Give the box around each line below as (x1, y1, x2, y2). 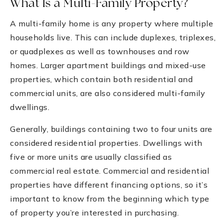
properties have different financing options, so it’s (10, 179, 208, 190)
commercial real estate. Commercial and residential (10, 165, 209, 176)
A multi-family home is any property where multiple (10, 18, 213, 28)
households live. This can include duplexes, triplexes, (10, 32, 216, 42)
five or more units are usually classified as (10, 151, 172, 162)
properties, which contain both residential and (10, 74, 193, 84)
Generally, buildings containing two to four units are (10, 123, 213, 134)
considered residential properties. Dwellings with (10, 137, 203, 148)
